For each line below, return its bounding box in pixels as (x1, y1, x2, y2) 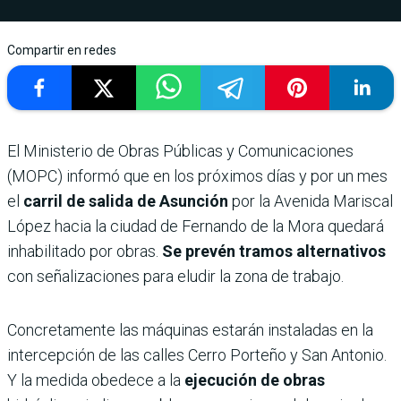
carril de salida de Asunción (23, 192, 232, 211)
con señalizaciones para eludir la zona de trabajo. (7, 267, 344, 286)
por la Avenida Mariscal (232, 192, 393, 211)
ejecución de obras (184, 371, 325, 390)
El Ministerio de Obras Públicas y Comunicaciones (7, 141, 354, 161)
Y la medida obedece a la (7, 371, 184, 390)
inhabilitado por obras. (7, 242, 158, 261)
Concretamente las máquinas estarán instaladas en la (7, 320, 373, 340)
